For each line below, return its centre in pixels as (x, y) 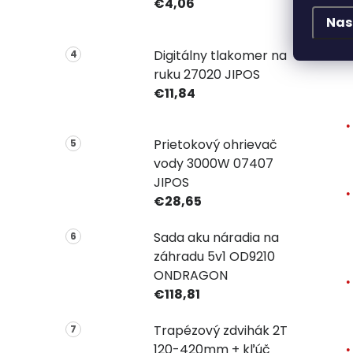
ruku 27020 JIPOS (206, 74)
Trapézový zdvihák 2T (220, 331)
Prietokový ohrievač (215, 145)
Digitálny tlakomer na (220, 55)
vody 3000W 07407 (213, 164)
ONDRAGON (190, 276)
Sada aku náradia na (216, 238)
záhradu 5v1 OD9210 (214, 257)
